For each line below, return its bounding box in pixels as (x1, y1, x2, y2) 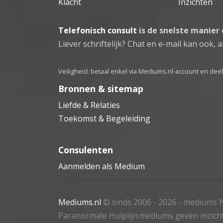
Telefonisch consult (58, 24, 137, 36)
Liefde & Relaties (58, 99, 120, 111)
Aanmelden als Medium (58, 160, 145, 172)
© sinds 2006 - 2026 (101, 196, 178, 208)
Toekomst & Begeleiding (58, 112, 150, 124)
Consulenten (58, 143, 113, 156)
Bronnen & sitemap (58, 82, 143, 95)
